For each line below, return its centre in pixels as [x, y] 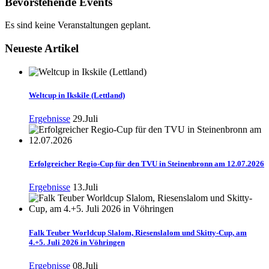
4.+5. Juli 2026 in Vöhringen [77, 242]
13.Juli [85, 187]
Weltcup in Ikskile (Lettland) [77, 95]
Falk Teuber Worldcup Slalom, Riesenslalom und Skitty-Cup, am [138, 232]
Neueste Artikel [42, 49]
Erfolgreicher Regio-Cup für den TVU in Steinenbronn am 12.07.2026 [147, 164]
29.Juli [85, 119]
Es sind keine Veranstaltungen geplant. [78, 25]
